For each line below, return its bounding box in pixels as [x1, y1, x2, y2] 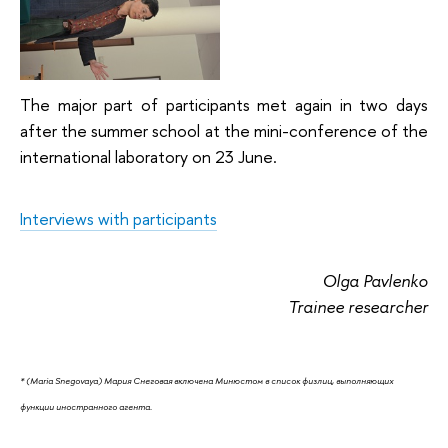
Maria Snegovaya [30, 374, 98, 387]
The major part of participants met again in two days [20, 93, 428, 117]
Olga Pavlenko [322, 269, 428, 293]
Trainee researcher [288, 295, 428, 319]
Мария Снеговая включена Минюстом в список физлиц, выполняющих [104, 374, 393, 387]
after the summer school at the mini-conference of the [20, 119, 428, 143]
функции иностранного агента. [20, 400, 152, 413]
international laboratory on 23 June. [20, 145, 277, 169]
